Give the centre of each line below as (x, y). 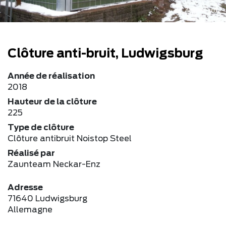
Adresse (25, 187)
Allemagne (30, 210)
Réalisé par (31, 153)
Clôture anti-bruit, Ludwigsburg (105, 54)
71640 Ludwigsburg (47, 199)
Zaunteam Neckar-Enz (54, 164)
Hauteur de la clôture (52, 102)
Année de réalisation (51, 76)
